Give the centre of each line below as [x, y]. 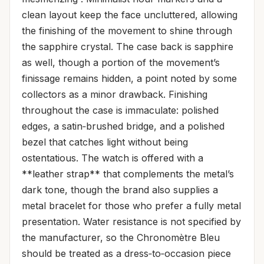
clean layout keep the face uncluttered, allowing [130, 15]
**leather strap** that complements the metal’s [128, 174]
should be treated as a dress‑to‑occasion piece [126, 253]
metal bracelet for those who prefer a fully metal [131, 206]
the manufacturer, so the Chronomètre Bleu [121, 237]
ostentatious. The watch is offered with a [113, 158]
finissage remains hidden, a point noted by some [129, 78]
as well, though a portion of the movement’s [121, 62]
